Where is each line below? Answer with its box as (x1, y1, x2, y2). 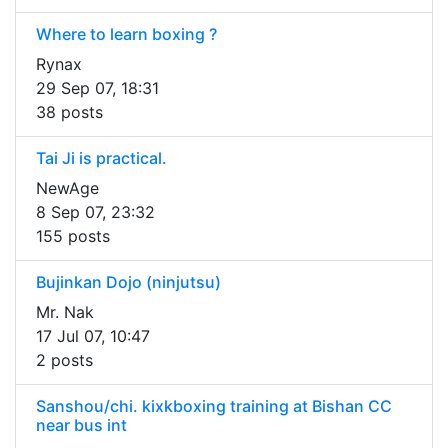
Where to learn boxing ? (36, 24, 217, 45)
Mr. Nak (36, 302, 94, 323)
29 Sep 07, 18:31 (36, 78, 159, 99)
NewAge (36, 178, 99, 199)
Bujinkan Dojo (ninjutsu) (36, 272, 221, 293)
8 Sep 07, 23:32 (36, 202, 155, 223)
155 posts (36, 226, 110, 247)
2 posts (36, 350, 93, 371)
